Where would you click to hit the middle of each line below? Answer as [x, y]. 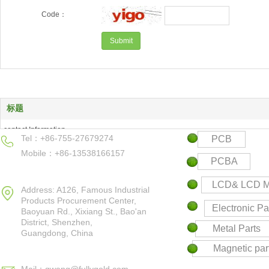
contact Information [35, 130]
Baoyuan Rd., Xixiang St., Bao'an [84, 211]
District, [36, 222]
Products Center [30, 144]
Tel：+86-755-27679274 [68, 138]
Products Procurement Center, [79, 201]
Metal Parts [236, 228]
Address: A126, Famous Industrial [85, 190]
